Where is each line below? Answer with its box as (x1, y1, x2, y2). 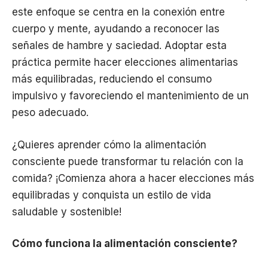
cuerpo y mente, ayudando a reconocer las (12, 23, 220, 35)
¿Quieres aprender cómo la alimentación (12, 138, 206, 151)
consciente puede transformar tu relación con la (12, 155, 243, 167)
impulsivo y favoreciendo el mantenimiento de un (12, 90, 249, 102)
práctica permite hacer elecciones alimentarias (12, 56, 238, 69)
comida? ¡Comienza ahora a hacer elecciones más (12, 172, 254, 184)
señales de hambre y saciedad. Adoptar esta (12, 39, 227, 52)
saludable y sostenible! (12, 205, 121, 218)
